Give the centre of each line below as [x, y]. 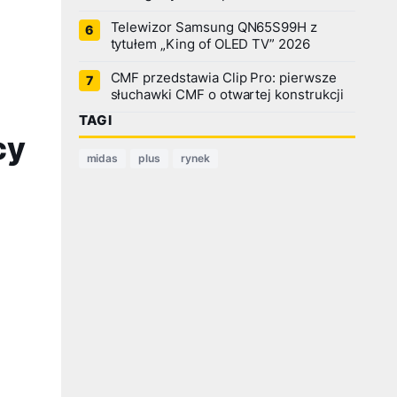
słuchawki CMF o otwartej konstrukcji [227, 95]
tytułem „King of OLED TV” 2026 [210, 44]
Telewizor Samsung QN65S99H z [214, 27]
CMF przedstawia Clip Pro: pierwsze [223, 78]
